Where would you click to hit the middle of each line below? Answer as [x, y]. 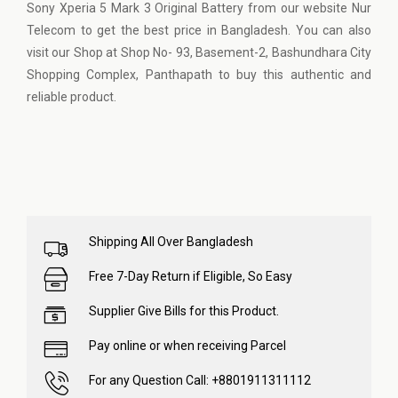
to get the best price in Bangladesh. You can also [223, 30]
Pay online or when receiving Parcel [187, 346]
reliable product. [72, 97]
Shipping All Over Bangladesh [171, 242]
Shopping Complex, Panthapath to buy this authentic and [199, 75]
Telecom [51, 30]
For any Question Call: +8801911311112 [200, 380]
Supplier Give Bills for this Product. [184, 311]
